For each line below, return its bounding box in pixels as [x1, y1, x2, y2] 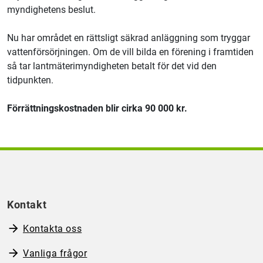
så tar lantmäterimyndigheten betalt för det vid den [7, 60, 217, 72]
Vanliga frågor [23, 247, 87, 259]
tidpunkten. [7, 74, 53, 86]
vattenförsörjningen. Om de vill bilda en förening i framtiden [7, 46, 254, 58]
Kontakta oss [23, 222, 82, 234]
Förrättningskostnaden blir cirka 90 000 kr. [7, 102, 187, 114]
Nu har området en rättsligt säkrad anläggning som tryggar [7, 32, 250, 43]
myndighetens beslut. [7, 4, 96, 15]
